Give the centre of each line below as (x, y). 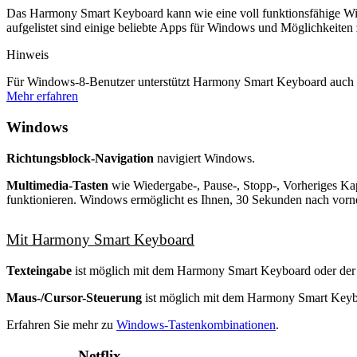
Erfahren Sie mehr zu (61, 324)
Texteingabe (39, 270)
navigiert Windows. (204, 158)
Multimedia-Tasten (57, 185)
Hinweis (27, 55)
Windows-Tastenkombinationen (196, 324)
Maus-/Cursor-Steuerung (74, 297)
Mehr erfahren (42, 96)
